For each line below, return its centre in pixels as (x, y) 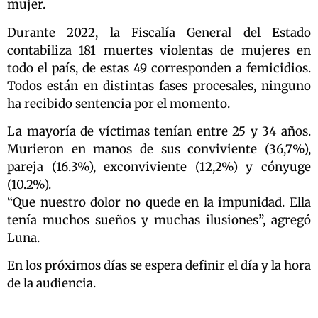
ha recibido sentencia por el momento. (119, 103)
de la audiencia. (51, 284)
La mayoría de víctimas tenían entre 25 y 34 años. (159, 131)
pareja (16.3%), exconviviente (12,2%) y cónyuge (159, 166)
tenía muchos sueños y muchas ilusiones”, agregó (159, 220)
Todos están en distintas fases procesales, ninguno (159, 86)
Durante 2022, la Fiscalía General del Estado (159, 32)
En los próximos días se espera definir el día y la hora (159, 266)
